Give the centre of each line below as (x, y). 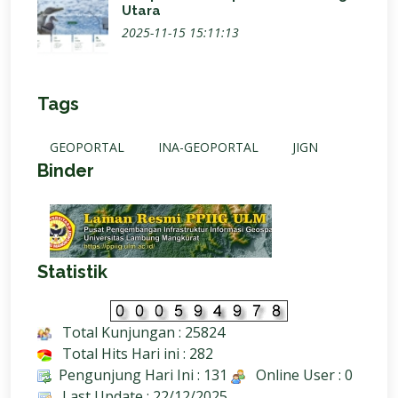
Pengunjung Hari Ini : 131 (139, 375)
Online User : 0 (299, 375)
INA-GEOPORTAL (208, 147)
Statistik (72, 272)
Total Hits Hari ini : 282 (132, 354)
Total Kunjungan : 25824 (138, 332)
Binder (66, 171)
